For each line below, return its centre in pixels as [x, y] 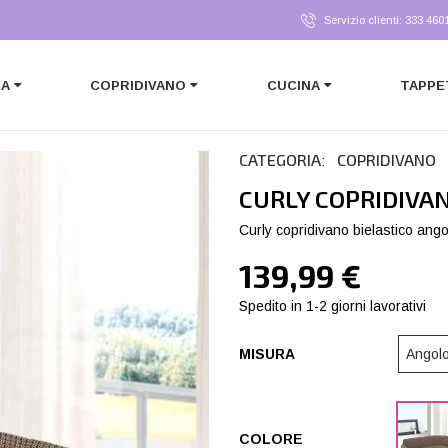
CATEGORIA [280, 159]
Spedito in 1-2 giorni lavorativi [332, 306]
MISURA [267, 353]
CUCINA [293, 85]
